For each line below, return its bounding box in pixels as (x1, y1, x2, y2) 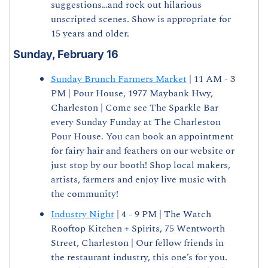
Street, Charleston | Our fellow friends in (50, 236, 224, 251)
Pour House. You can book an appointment (50, 129, 234, 144)
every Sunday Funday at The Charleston (50, 115, 221, 130)
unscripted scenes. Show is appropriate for (50, 12, 231, 27)
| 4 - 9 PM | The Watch (114, 207, 211, 222)
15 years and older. (50, 26, 129, 41)
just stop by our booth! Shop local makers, (50, 158, 230, 173)
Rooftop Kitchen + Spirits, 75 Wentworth (50, 221, 225, 236)
